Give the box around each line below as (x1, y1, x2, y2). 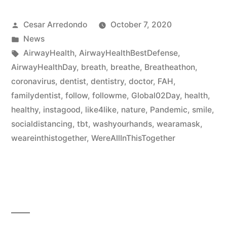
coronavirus (11, 77, 55, 87)
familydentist (11, 91, 61, 101)
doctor (129, 77, 153, 87)
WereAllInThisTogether (91, 133, 175, 143)
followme (92, 91, 127, 101)
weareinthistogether (11, 133, 87, 143)
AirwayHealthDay (11, 62, 77, 72)
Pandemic (150, 105, 187, 115)
